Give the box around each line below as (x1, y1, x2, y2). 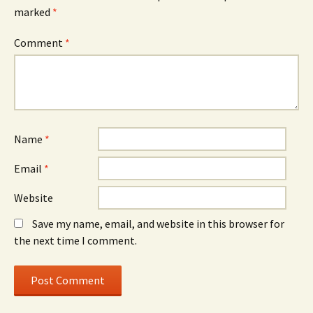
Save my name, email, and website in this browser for (32, 217, 284, 231)
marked (14, 5, 52, 19)
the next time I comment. (14, 233, 137, 247)
